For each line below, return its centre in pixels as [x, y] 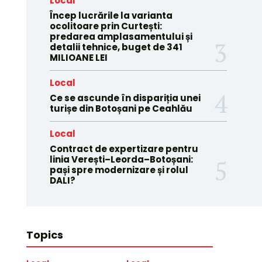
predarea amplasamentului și [121, 37]
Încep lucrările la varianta [111, 15]
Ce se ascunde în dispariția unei [125, 98]
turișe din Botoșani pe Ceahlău [121, 108]
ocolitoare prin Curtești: [106, 26]
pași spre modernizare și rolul [119, 170]
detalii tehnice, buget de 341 [116, 47]
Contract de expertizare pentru [124, 149]
